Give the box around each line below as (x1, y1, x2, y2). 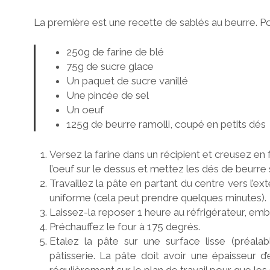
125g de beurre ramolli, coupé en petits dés (66, 118, 266, 131)
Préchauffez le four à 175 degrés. (49, 220, 200, 233)
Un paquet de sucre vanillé (66, 75, 188, 87)
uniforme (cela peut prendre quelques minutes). (49, 191, 266, 204)
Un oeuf (66, 104, 104, 116)
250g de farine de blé (66, 46, 164, 58)
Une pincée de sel (66, 89, 149, 102)
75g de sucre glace (66, 60, 154, 73)
